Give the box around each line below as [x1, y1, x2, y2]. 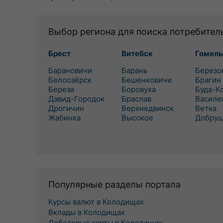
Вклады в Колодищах [48, 208, 125, 217]
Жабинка [48, 113, 81, 122]
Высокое [121, 113, 154, 122]
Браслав [121, 94, 152, 104]
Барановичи [48, 66, 92, 75]
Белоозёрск [48, 75, 92, 85]
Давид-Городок [48, 94, 105, 104]
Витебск [121, 49, 153, 58]
